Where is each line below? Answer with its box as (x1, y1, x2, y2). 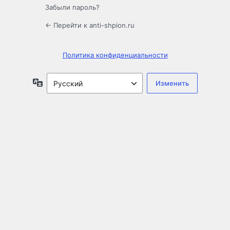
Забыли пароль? (45, 3, 100, 12)
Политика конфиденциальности (62, 51, 168, 60)
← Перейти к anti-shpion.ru (45, 21, 135, 30)
